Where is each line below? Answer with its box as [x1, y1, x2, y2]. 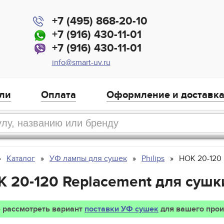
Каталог [6, 153, 35, 164]
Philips [141, 153, 164, 164]
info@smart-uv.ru [51, 57, 110, 68]
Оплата [41, 89, 76, 101]
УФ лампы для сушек [49, 153, 127, 164]
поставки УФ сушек [84, 204, 158, 214]
